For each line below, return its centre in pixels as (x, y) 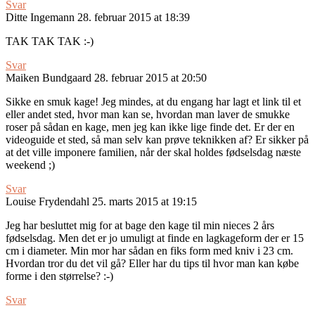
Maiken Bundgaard (49, 78)
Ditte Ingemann (40, 18)
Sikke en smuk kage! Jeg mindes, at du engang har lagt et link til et (153, 102)
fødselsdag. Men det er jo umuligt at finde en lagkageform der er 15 (155, 238)
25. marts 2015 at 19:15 (144, 202)
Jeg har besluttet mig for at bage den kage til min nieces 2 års (140, 226)
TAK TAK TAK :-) (50, 41)
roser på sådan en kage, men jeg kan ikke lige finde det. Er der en (150, 127)
